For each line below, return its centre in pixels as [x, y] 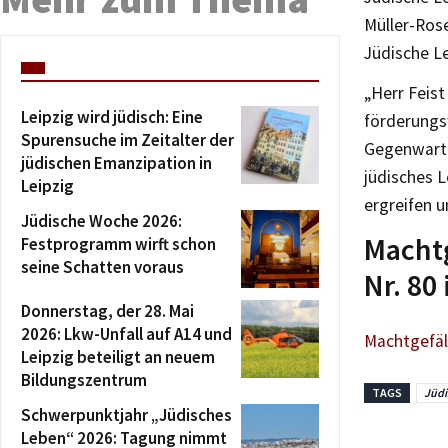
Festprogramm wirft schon [118, 243]
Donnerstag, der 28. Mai [107, 310]
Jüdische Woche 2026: [101, 220]
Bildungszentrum [84, 379]
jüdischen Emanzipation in [116, 162]
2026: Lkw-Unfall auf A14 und [126, 333]
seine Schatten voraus [102, 266]
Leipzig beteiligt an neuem [118, 356]
